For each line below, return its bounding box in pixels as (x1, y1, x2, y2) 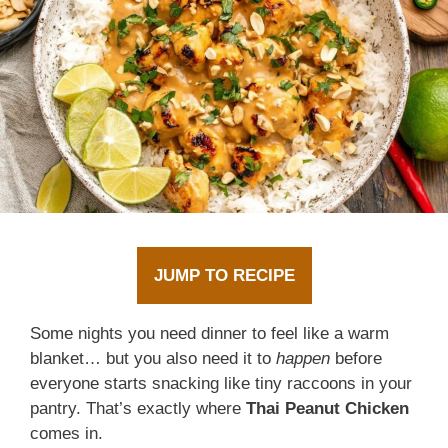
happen (276, 349, 330, 369)
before (330, 349, 382, 369)
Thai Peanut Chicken (246, 399, 409, 419)
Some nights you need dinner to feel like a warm (30, 324, 389, 344)
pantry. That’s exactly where (30, 399, 246, 419)
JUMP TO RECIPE (153, 266, 295, 286)
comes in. (30, 424, 103, 444)
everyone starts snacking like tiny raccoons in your (30, 374, 412, 394)
